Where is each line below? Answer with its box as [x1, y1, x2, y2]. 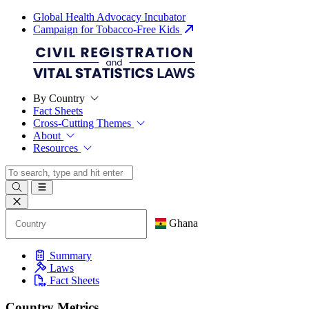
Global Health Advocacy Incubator [33, 11, 186, 23]
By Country [33, 92, 88, 104]
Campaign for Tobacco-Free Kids [33, 23, 182, 35]
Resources [33, 142, 81, 154]
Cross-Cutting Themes [33, 117, 134, 129]
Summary [47, 250, 92, 261]
